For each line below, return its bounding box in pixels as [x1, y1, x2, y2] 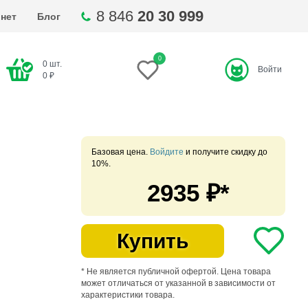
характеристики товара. [81, 290, 175, 300]
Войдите [150, 147, 184, 157]
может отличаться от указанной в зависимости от [81, 278, 276, 288]
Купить [116, 230, 188, 252]
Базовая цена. [91, 147, 150, 157]
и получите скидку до [184, 147, 267, 157]
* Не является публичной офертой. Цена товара [81, 267, 271, 276]
